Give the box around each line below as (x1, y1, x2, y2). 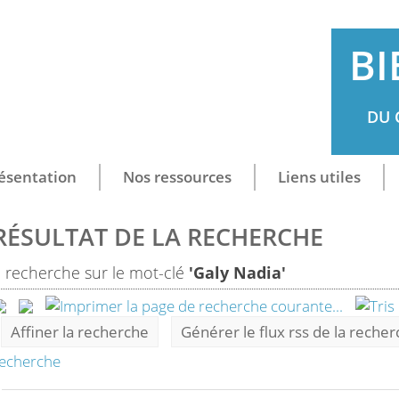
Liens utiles (277, 167, 361, 187)
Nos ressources (122, 167, 232, 187)
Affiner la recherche (11, 322, 149, 343)
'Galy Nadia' (189, 262, 286, 283)
